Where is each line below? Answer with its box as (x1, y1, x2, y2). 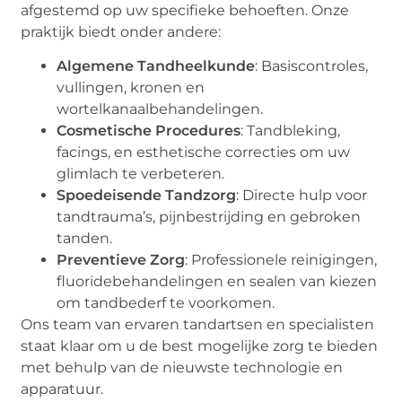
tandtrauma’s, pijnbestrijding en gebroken (57, 208, 362, 226)
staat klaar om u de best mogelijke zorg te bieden (21, 337, 379, 355)
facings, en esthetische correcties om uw (57, 144, 351, 162)
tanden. (57, 230, 113, 248)
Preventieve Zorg (57, 251, 186, 269)
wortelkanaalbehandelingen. (57, 100, 264, 118)
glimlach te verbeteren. (57, 165, 225, 183)
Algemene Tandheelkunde (57, 57, 256, 75)
